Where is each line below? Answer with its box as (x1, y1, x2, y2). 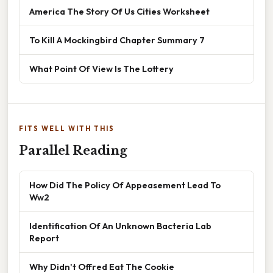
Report (29, 232, 59, 244)
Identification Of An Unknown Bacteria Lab (29, 219, 211, 232)
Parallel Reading (19, 143, 127, 158)
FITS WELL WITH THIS (19, 124, 115, 133)
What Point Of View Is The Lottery (29, 62, 174, 74)
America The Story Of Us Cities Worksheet (29, 5, 210, 17)
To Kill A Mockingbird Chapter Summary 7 (29, 34, 205, 46)
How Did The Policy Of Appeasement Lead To (29, 179, 221, 191)
